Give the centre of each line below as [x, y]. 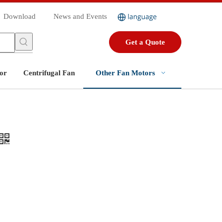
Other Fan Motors [125, 73]
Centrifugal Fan [49, 73]
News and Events [80, 16]
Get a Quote [145, 42]
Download [20, 16]
